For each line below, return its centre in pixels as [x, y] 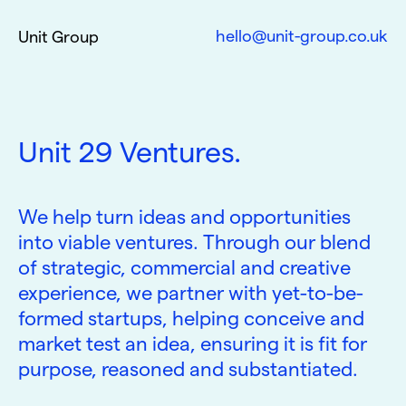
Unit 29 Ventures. [130, 152]
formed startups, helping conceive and [191, 318]
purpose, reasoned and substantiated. [188, 369]
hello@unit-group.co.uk [302, 36]
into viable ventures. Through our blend [194, 242]
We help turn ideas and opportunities [184, 217]
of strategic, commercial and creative [184, 267]
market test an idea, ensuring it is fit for [193, 343]
